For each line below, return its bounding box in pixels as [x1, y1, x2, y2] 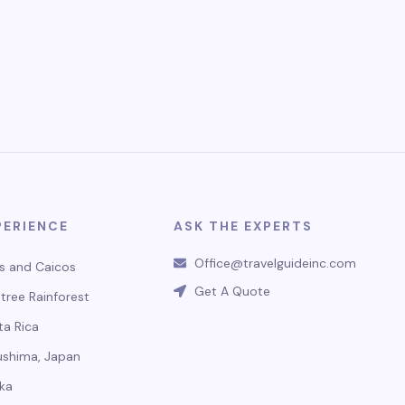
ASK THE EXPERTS [174, 218, 313, 234]
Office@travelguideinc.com [193, 255, 356, 271]
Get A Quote [193, 283, 270, 299]
